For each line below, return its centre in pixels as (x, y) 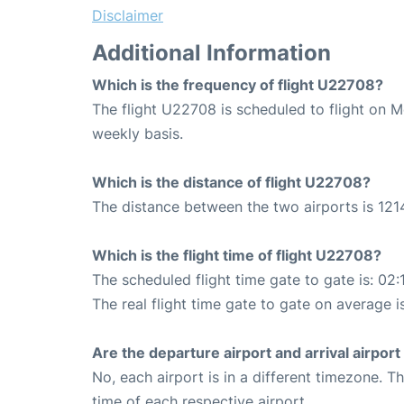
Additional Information (211, 52)
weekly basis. (138, 133)
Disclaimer (128, 15)
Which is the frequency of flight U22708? (238, 84)
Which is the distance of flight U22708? (231, 182)
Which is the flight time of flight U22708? (237, 255)
